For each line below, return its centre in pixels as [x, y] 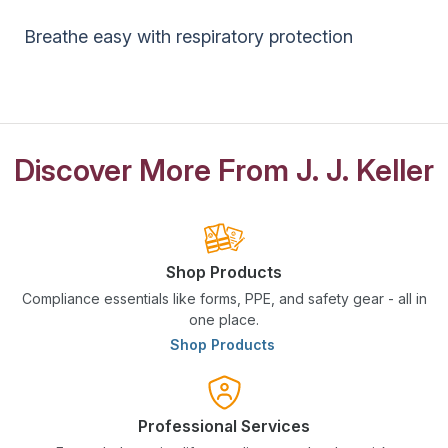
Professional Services [224, 425]
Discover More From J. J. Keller [224, 169]
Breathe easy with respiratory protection [188, 36]
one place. [224, 319]
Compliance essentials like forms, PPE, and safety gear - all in [224, 298]
